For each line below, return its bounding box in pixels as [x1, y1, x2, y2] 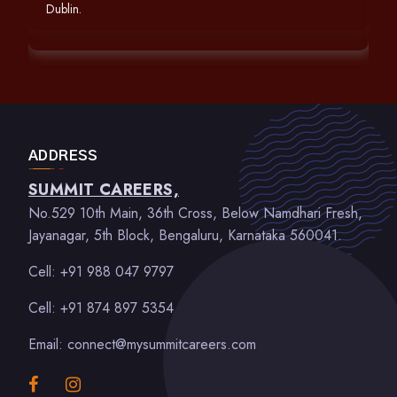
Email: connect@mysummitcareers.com [28, 334, 256, 354]
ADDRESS [28, 149, 98, 163]
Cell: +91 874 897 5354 [28, 298, 174, 318]
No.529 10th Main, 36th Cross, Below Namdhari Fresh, [28, 203, 362, 223]
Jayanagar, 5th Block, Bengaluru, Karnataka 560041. [28, 225, 342, 245]
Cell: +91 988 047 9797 [28, 261, 174, 282]
